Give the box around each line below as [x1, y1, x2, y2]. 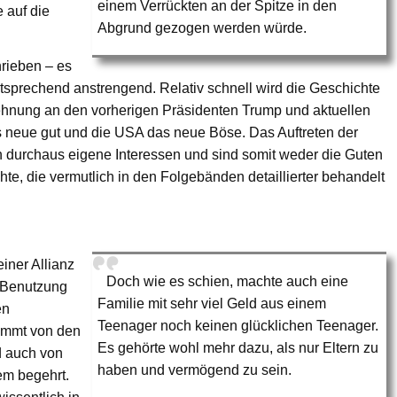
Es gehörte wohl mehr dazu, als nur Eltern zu [97, 339, 379, 355]
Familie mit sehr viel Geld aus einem [97, 295, 327, 311]
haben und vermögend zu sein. [97, 362, 292, 378]
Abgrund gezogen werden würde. [97, 19, 307, 35]
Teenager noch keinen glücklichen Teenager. [97, 317, 379, 333]
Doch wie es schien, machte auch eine [106, 273, 349, 289]
